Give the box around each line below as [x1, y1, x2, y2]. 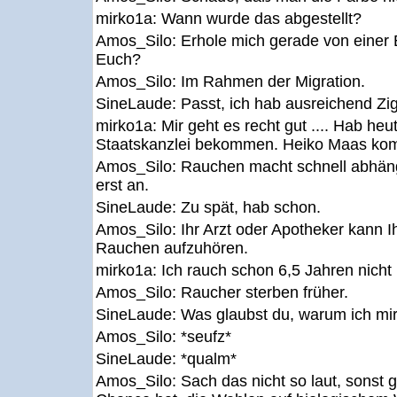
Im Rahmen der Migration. [181, 73, 365, 90]
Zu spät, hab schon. [181, 198, 321, 216]
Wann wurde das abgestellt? [161, 10, 362, 27]
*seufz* [181, 328, 231, 346]
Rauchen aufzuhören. [96, 239, 248, 257]
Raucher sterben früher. [181, 284, 348, 301]
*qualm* [181, 350, 237, 368]
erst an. [96, 176, 149, 194]
